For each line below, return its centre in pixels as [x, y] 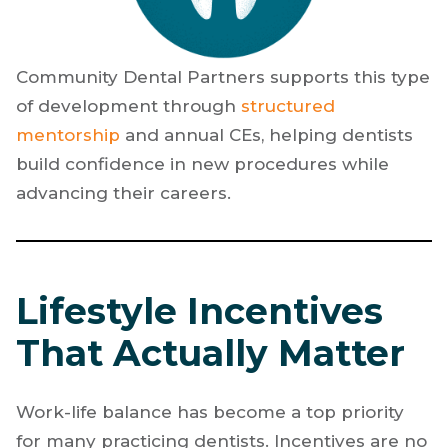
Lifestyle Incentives [199, 311]
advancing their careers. [123, 193]
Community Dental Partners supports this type [223, 77]
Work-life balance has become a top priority [210, 412]
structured [288, 106]
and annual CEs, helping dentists [266, 135]
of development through [128, 106]
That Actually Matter [210, 353]
